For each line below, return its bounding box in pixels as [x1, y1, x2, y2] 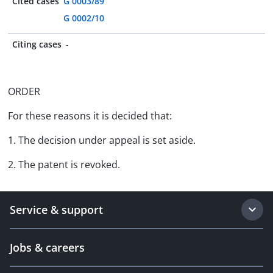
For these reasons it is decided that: [8, 109, 172, 122]
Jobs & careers [10, 240, 85, 255]
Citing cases [12, 38, 62, 50]
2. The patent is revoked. [8, 158, 120, 171]
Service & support [10, 202, 103, 217]
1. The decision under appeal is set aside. [8, 133, 196, 147]
